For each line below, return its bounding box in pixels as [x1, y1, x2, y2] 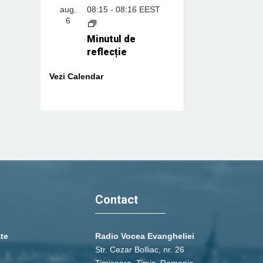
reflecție [86, 46, 127, 58]
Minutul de [86, 33, 136, 45]
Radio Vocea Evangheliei [95, 231, 194, 241]
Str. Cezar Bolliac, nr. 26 [95, 244, 184, 254]
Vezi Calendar [49, 71, 103, 81]
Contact [95, 192, 138, 207]
